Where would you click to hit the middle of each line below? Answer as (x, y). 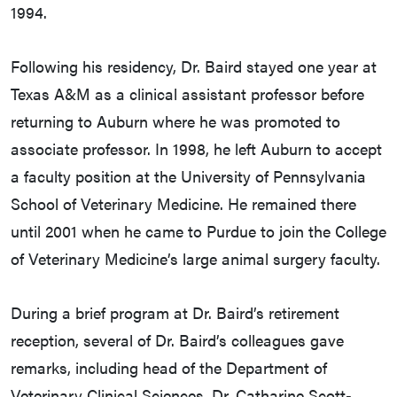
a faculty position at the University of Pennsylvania (188, 176)
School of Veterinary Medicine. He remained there (183, 204)
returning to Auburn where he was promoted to (175, 121)
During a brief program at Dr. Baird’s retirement (175, 313)
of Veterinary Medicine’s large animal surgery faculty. (198, 259)
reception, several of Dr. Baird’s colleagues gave (177, 340)
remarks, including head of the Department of (169, 368)
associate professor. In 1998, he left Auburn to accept (196, 149)
